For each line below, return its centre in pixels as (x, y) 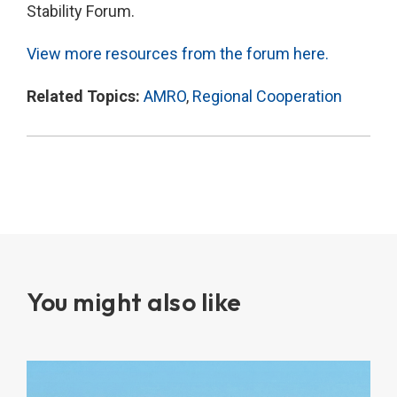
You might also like (134, 302)
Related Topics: (85, 97)
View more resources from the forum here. (178, 54)
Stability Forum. (81, 12)
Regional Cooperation (267, 97)
